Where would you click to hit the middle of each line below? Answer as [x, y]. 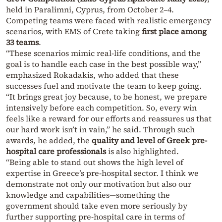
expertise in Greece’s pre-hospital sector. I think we [102, 173]
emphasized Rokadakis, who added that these [92, 75]
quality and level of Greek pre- [149, 140]
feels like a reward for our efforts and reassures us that [109, 118]
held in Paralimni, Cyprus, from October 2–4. [90, 9]
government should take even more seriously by [97, 205]
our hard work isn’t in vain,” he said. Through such [100, 129]
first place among [174, 31]
